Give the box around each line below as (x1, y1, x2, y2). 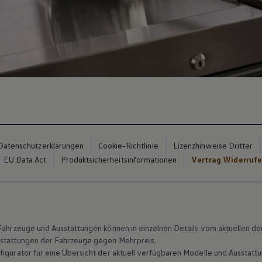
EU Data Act (4, 154, 46, 164)
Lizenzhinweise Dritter (173, 140, 253, 150)
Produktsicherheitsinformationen (60, 154, 177, 164)
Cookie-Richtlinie (98, 140, 158, 150)
